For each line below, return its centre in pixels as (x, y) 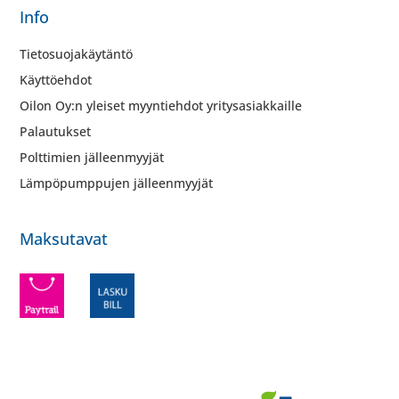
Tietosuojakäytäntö (77, 54)
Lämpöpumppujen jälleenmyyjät (117, 183)
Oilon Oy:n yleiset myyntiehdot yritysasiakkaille (161, 106)
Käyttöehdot (56, 80)
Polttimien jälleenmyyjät (92, 158)
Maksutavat (64, 238)
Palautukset (56, 132)
